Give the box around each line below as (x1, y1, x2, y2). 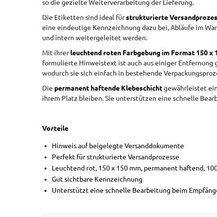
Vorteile (42, 124, 68, 132)
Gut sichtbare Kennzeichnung (52, 175, 142, 183)
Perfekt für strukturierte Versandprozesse (52, 153, 179, 161)
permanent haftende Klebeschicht (54, 84, 162, 92)
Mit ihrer (42, 49, 70, 57)
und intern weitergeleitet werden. (42, 34, 147, 42)
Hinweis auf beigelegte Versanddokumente (52, 142, 184, 150)
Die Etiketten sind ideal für (42, 14, 126, 21)
